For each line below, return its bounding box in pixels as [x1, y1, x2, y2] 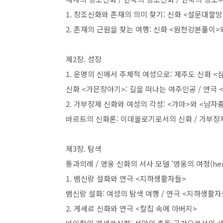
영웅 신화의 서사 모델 [101, 158, 171, 169]
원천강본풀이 [174, 24, 216, 34]
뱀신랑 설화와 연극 [74, 173, 135, 184]
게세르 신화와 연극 [74, 203, 135, 214]
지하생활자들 [140, 173, 182, 184]
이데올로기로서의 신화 [120, 113, 194, 124]
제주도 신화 [174, 69, 213, 79]
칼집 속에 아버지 [140, 203, 193, 214]
